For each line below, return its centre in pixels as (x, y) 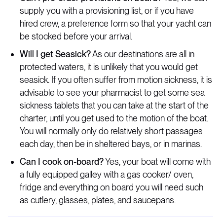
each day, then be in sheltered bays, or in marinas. (111, 144)
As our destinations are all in (143, 54)
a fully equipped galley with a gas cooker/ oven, (107, 174)
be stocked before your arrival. (76, 36)
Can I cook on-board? (62, 162)
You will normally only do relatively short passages (111, 131)
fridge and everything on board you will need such (111, 187)
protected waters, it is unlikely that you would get (109, 67)
